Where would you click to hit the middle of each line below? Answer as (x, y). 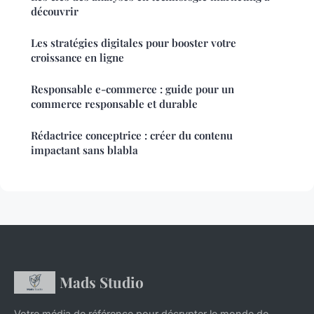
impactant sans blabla (84, 150)
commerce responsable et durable (114, 104)
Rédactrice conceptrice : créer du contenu (132, 136)
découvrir (55, 12)
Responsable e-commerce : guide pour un (132, 89)
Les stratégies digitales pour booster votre (134, 43)
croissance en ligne (77, 58)
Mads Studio (101, 282)
